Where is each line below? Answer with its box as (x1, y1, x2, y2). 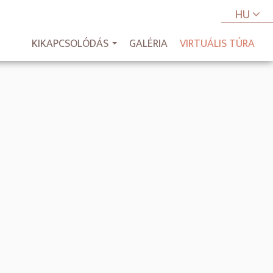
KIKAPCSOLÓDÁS (32, 35, 108, 53)
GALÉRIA (129, 35, 168, 53)
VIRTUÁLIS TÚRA (180, 35, 255, 53)
